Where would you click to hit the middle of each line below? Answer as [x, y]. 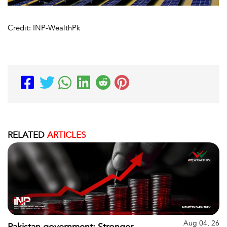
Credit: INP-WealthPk [44, 28]
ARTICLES [65, 135]
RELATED [26, 135]
